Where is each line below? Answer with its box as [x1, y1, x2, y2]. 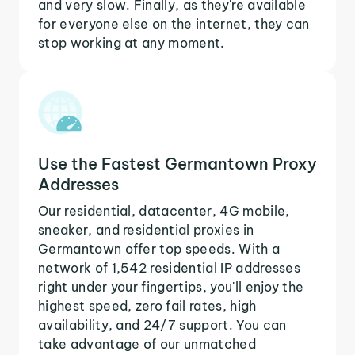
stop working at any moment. [38, 34, 225, 51]
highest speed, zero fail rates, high [38, 297, 257, 314]
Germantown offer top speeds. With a [38, 240, 281, 257]
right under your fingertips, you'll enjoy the [38, 278, 304, 295]
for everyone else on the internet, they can [38, 15, 310, 32]
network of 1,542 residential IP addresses [38, 259, 301, 276]
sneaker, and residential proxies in [38, 221, 254, 238]
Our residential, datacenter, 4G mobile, [38, 202, 290, 219]
